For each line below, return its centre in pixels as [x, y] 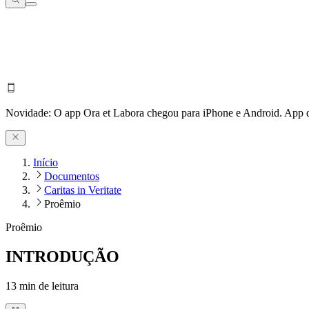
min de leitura [48, 286]
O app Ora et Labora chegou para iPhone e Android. [169, 112]
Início [46, 163]
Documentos [72, 177]
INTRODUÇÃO [62, 257]
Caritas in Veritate [83, 190]
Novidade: [30, 112]
